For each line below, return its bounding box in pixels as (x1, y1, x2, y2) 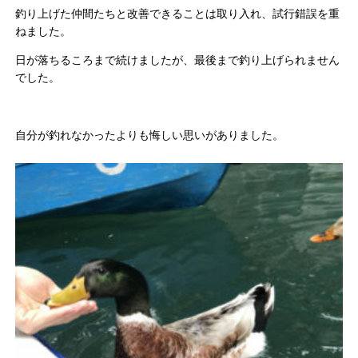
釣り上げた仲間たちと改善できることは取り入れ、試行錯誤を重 (15, 7, 340, 21)
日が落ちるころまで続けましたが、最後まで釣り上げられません (15, 54, 340, 67)
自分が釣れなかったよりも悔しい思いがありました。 (15, 129, 284, 142)
